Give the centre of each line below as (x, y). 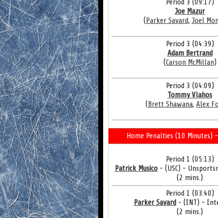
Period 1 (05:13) (190, 159)
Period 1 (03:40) (190, 193)
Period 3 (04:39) (190, 44)
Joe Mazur (190, 11)
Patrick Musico (136, 168)
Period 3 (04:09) (190, 86)
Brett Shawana (170, 104)
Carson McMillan (190, 62)
